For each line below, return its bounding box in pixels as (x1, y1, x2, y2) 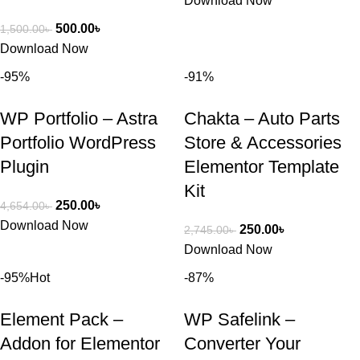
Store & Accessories (184, 133, 342, 153)
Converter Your (184, 333, 301, 354)
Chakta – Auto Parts (184, 108, 340, 129)
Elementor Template (184, 157, 339, 177)
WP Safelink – (184, 309, 295, 329)
